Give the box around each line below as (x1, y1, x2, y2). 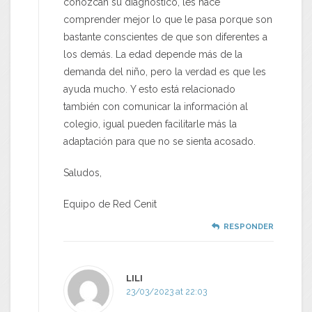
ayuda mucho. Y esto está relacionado (63, 84, 235, 95)
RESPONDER (224, 222, 274, 232)
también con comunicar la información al (63, 101, 248, 113)
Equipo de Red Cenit (63, 198, 157, 210)
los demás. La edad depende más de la (63, 49, 242, 61)
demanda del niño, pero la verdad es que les (63, 66, 266, 78)
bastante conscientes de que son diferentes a (63, 31, 267, 43)
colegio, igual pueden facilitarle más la (63, 118, 237, 130)
